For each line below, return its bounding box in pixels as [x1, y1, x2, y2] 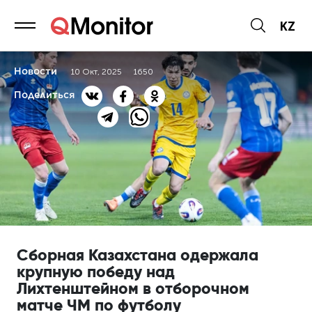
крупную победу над [17, 262, 175, 281]
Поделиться [14, 89, 75, 100]
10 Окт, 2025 [71, 67, 122, 77]
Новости [14, 65, 57, 77]
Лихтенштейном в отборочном [17, 279, 250, 298]
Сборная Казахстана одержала [17, 245, 259, 265]
